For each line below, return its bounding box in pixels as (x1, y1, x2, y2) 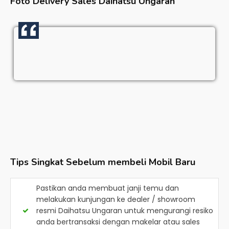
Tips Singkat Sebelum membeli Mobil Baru (10, 156, 195, 168)
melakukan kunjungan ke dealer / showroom (36, 194, 195, 204)
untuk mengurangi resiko (122, 205, 213, 216)
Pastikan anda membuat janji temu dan (36, 183, 179, 193)
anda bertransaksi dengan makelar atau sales (36, 217, 200, 227)
